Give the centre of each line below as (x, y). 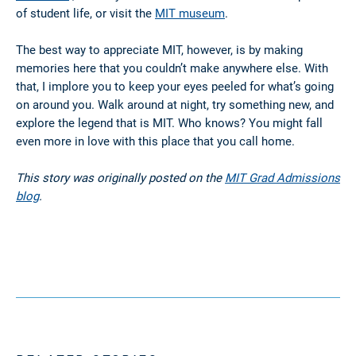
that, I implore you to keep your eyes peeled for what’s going (175, 86)
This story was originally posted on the (120, 178)
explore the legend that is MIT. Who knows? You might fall (169, 123)
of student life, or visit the (85, 13)
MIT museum (190, 13)
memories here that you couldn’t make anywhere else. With (172, 68)
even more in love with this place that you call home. (155, 141)
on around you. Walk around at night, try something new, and (175, 104)
